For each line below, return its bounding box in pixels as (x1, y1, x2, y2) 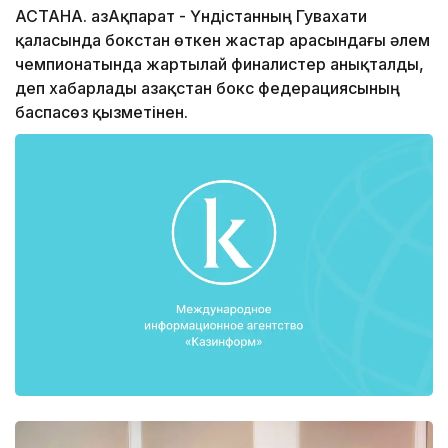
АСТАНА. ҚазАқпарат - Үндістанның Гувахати (15, 6, 367, 27)
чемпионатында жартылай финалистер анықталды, (15, 54, 424, 75)
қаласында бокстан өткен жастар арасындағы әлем (15, 30, 430, 51)
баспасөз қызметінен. (15, 102, 188, 123)
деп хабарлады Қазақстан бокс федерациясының (15, 78, 400, 99)
